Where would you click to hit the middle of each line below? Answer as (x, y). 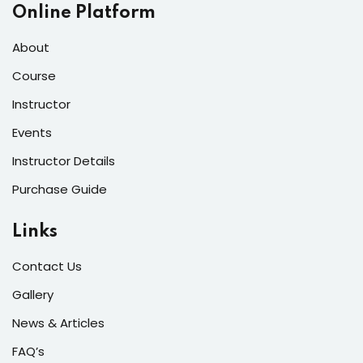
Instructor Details (64, 161)
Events (32, 132)
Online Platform (84, 13)
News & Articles (58, 323)
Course (34, 76)
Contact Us (47, 266)
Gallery (33, 295)
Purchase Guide (60, 189)
